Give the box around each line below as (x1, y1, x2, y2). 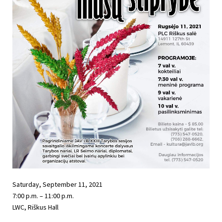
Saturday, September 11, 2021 (12, 179, 103, 189)
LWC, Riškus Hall (12, 202, 58, 212)
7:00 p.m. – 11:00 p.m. (12, 191, 74, 200)
